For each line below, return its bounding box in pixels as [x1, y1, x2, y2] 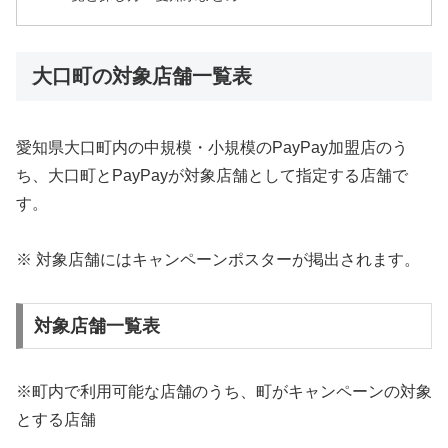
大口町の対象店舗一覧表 [32, 65, 252, 88]
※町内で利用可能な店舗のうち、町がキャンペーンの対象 [16, 382, 432, 400]
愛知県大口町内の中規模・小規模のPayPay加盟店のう [16, 138, 408, 156]
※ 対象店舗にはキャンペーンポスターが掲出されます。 [16, 251, 420, 269]
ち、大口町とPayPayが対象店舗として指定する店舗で [16, 166, 408, 184]
